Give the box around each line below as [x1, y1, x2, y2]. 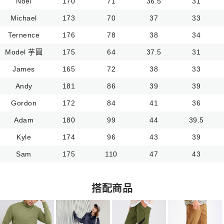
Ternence [8, 30, 39, 39]
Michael [10, 13, 37, 22]
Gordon [11, 98, 36, 107]
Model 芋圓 [5, 47, 42, 56]
